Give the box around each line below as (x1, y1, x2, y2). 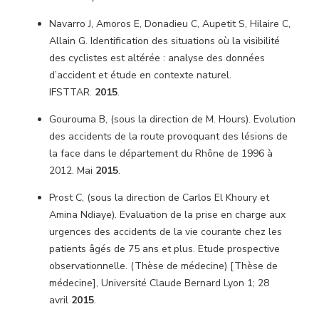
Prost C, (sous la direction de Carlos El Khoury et (49, 191, 269, 204)
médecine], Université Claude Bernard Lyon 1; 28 (49, 276, 269, 290)
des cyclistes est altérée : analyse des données (49, 51, 265, 65)
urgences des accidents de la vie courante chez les (49, 225, 282, 239)
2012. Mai (49, 164, 95, 177)
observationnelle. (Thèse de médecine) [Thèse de (49, 259, 278, 273)
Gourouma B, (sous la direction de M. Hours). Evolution (49, 113, 296, 126)
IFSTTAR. (49, 85, 95, 99)
